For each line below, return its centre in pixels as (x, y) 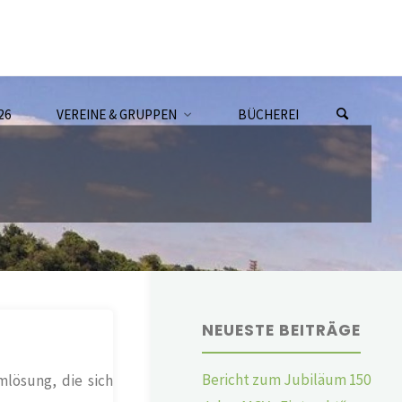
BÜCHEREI (268, 114)
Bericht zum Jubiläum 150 (287, 379)
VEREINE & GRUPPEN (117, 114)
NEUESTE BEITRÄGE (282, 330)
